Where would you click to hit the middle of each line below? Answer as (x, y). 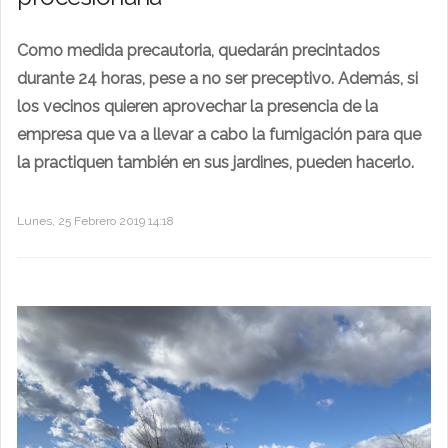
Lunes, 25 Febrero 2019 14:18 (95, 220)
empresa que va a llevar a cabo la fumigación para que (219, 134)
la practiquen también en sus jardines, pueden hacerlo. (215, 162)
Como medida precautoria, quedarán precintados (198, 50)
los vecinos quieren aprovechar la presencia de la (197, 106)
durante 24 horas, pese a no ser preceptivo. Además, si (217, 78)
